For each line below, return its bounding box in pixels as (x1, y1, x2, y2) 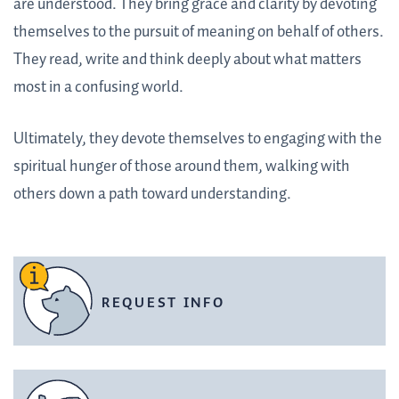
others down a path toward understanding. (13, 182, 291, 208)
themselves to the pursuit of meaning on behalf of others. (13, 20, 384, 45)
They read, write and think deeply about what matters (13, 47, 362, 73)
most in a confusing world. (13, 75, 183, 101)
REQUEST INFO (102, 291, 225, 314)
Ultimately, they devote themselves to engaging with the (13, 126, 382, 152)
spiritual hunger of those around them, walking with (13, 154, 350, 180)
